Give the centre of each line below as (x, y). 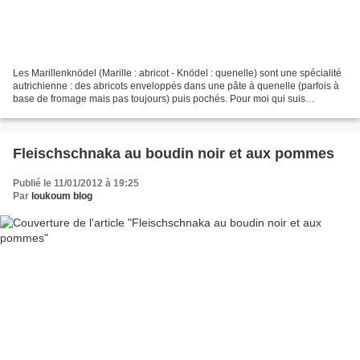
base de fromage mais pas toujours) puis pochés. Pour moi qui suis (159, 99)
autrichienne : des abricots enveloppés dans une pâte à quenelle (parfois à (176, 86)
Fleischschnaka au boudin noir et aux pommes (174, 154)
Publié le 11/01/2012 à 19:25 (76, 184)
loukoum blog (62, 196)
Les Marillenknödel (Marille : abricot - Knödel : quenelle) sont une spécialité (177, 74)
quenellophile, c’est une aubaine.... (89, 112)
